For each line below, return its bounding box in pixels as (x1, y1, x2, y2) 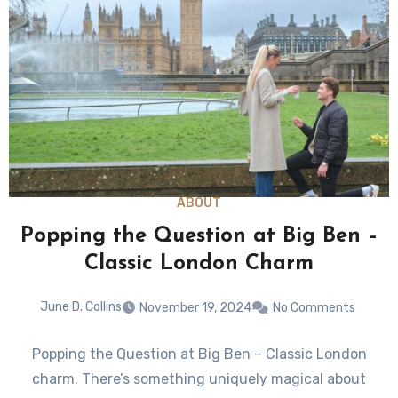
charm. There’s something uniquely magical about (32, 370, 366, 387)
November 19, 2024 (139, 299, 251, 315)
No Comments (272, 299, 355, 315)
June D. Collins (39, 299, 122, 315)
